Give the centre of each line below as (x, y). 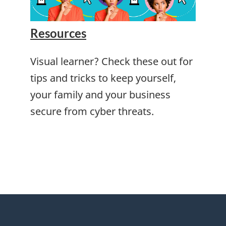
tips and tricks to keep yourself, (103, 78)
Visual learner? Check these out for (111, 62)
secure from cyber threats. (92, 111)
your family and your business (100, 95)
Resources (58, 33)
